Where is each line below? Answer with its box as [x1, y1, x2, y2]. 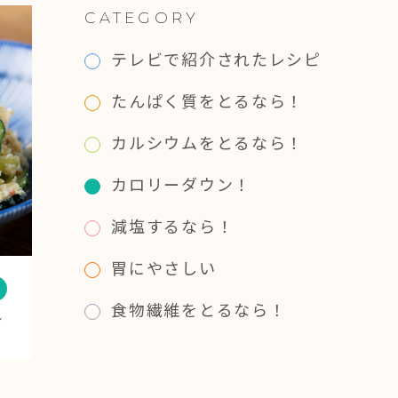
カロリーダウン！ [111, 171, 251, 195]
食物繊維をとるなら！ [111, 297, 287, 321]
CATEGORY [84, 8, 200, 27]
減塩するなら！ [111, 213, 235, 237]
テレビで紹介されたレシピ [111, 46, 322, 70]
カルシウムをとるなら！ [111, 130, 305, 154]
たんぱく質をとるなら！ [111, 88, 305, 112]
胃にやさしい [111, 255, 217, 279]
